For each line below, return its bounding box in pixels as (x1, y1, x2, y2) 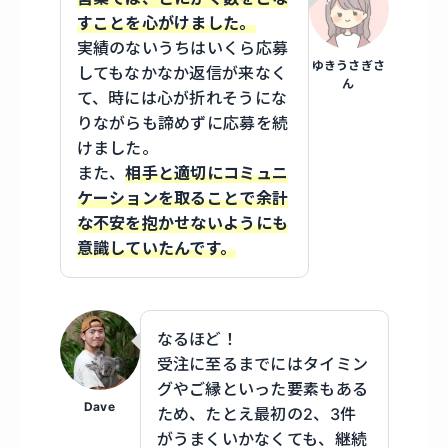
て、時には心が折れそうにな (76, 88, 288, 109)
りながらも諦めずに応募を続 (76, 113, 289, 134)
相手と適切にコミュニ (125, 163, 289, 184)
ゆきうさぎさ (311, 58, 386, 74)
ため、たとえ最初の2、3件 (156, 404, 357, 425)
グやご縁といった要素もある (156, 379, 369, 400)
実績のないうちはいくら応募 (76, 38, 289, 59)
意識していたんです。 (76, 238, 237, 259)
